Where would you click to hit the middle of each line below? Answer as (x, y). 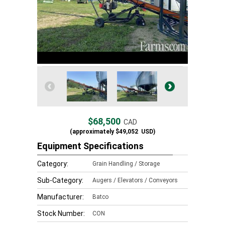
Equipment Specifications (90, 146)
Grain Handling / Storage (126, 164)
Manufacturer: (61, 197)
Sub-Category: (60, 180)
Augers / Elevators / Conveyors (135, 180)
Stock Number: (61, 213)
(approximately (92, 132)
